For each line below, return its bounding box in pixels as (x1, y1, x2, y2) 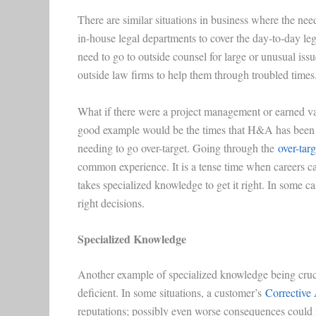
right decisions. (77, 195, 145, 210)
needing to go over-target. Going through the (77, 140, 278, 155)
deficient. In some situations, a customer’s (77, 285, 265, 300)
